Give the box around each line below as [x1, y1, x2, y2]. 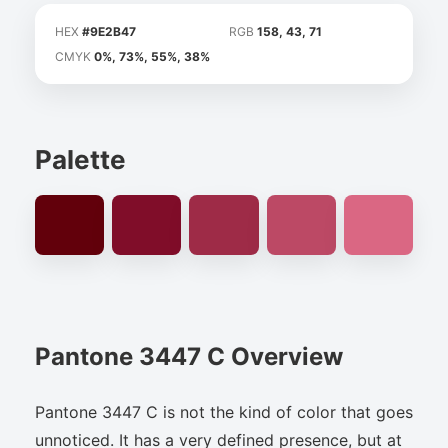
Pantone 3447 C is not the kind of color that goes [35, 401, 413, 422]
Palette [35, 144, 126, 175]
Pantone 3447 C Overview [35, 341, 343, 371]
